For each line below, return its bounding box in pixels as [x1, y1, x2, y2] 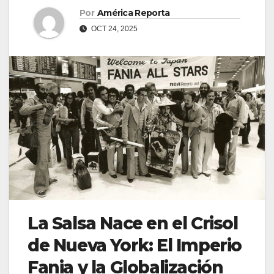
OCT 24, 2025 [89, 24, 138, 34]
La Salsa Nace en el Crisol [28, 212, 238, 234]
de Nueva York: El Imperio [28, 234, 242, 256]
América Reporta [97, 7, 170, 19]
